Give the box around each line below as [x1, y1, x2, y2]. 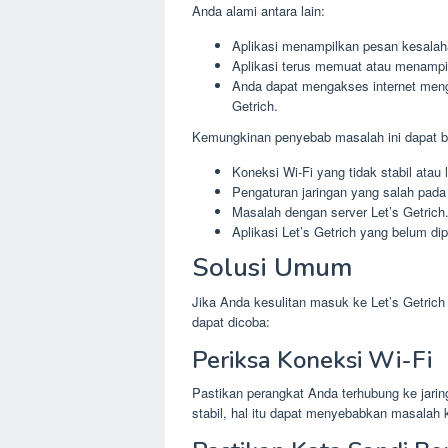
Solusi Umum [192, 249, 352, 285]
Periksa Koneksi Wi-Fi [192, 343, 432, 376]
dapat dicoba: [192, 311, 270, 331]
